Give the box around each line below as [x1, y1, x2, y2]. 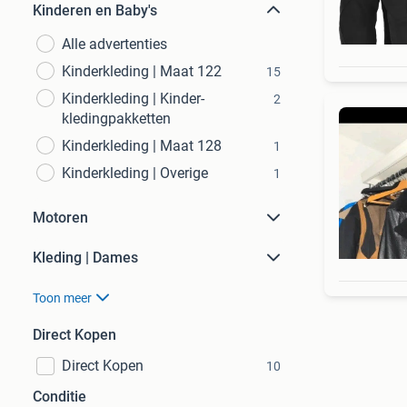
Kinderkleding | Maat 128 [62, 137, 222, 154]
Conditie [33, 388, 86, 405]
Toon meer [33, 291, 92, 305]
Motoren [33, 209, 88, 226]
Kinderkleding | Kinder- [62, 90, 204, 107]
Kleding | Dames [33, 249, 138, 266]
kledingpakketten [62, 110, 171, 127]
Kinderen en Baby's [33, 2, 157, 19]
